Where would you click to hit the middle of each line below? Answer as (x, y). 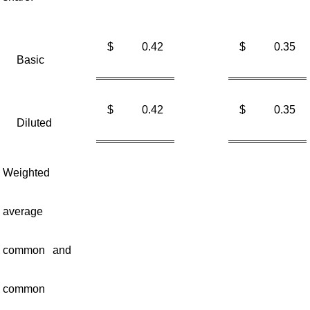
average (22, 211)
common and (37, 250)
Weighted (26, 173)
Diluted (34, 123)
